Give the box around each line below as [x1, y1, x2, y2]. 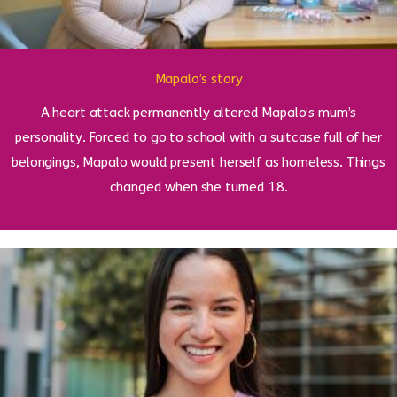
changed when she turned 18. [109, 178, 288, 195]
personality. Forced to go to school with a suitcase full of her [15, 128, 382, 145]
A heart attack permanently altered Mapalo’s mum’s [40, 104, 357, 121]
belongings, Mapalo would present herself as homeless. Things [12, 153, 385, 170]
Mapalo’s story [154, 70, 243, 87]
